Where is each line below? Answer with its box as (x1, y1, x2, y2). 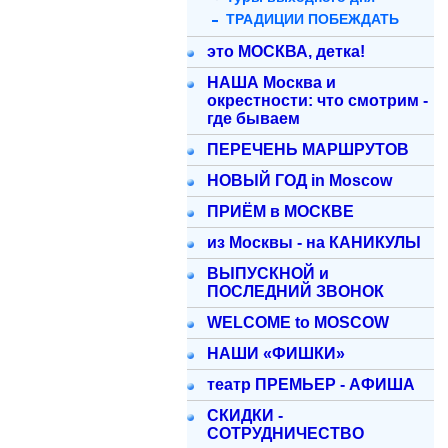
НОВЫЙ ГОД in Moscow (207, 172, 392, 189)
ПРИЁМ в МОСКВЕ (207, 203, 354, 220)
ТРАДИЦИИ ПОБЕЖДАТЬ (226, 11, 399, 27)
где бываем (207, 110, 300, 127)
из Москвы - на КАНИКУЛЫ (207, 234, 421, 251)
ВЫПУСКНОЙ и (207, 265, 329, 282)
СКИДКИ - (207, 407, 283, 424)
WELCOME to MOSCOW (207, 314, 389, 331)
